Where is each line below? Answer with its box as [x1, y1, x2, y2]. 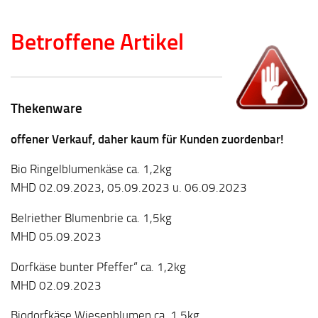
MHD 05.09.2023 [11, 229, 102, 244]
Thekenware [11, 99, 82, 116]
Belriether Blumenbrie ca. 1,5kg [11, 211, 172, 226]
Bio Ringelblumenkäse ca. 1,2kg [11, 162, 172, 177]
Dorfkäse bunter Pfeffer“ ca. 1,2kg [11, 259, 186, 274]
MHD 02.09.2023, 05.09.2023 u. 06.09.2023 [11, 180, 247, 195]
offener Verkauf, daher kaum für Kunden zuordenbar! [11, 131, 284, 146]
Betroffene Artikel [11, 28, 184, 55]
